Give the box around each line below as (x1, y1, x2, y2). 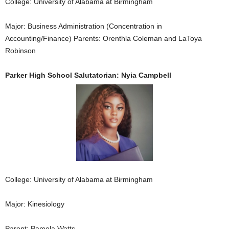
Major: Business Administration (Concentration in (5, 21, 162, 30)
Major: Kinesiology (5, 199, 64, 208)
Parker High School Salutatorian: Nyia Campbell (5, 71, 171, 79)
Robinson (5, 46, 36, 55)
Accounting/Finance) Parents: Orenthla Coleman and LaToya (5, 34, 202, 42)
